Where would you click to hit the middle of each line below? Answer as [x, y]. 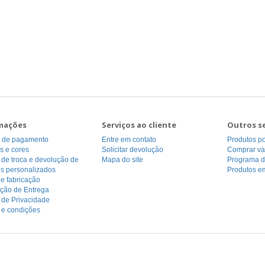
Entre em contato [129, 140]
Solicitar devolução [132, 150]
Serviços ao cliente [139, 125]
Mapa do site [122, 160]
